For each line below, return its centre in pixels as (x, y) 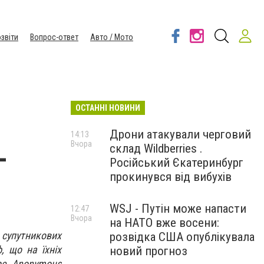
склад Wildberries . (156, 148)
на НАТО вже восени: (164, 223)
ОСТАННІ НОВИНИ (108, 108)
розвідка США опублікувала (182, 237)
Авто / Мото (112, 37)
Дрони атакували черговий (180, 134)
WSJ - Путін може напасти (178, 209)
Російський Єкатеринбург (176, 163)
